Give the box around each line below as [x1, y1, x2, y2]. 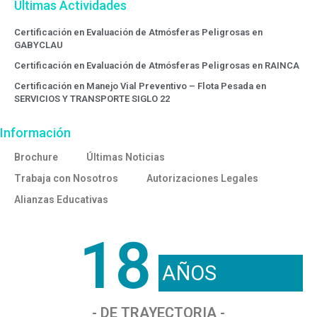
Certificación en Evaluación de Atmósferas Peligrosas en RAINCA [14, 60, 299, 71]
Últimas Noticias [86, 151, 165, 163]
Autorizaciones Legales [146, 173, 258, 185]
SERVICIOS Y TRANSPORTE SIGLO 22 [14, 93, 170, 105]
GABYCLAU [14, 40, 63, 51]
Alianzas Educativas [14, 194, 108, 206]
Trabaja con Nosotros [14, 173, 118, 185]
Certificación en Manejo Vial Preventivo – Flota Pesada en [14, 81, 266, 92]
